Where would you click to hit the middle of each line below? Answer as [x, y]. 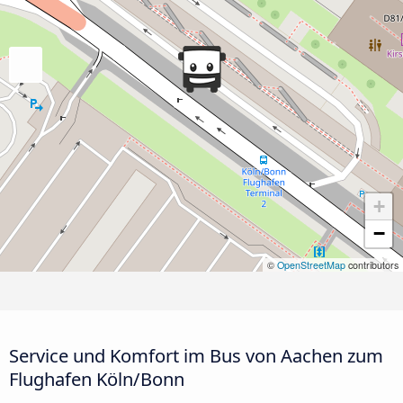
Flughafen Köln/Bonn [97, 378]
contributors [372, 265]
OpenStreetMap [311, 265]
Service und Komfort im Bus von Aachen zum [196, 355]
